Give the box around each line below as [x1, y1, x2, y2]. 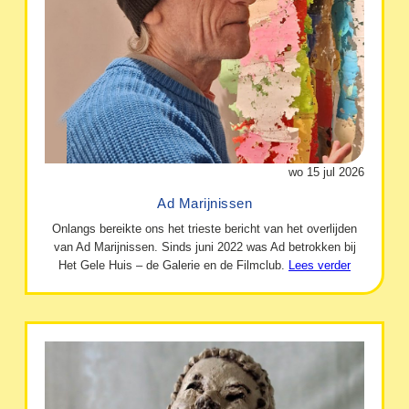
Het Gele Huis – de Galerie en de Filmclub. [58, 258, 288, 273]
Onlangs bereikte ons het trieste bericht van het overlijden [52, 222, 357, 236]
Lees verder [288, 258, 351, 273]
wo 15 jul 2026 [288, 165, 364, 180]
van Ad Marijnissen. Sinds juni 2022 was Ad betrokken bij [53, 240, 356, 255]
